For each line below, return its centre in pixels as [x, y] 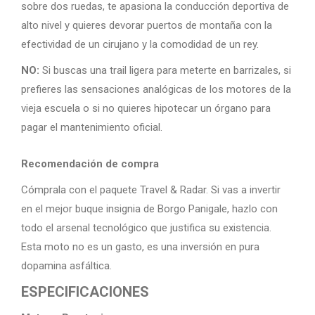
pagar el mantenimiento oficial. [92, 127]
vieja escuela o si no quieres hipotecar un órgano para [146, 108]
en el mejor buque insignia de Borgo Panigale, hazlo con [149, 209]
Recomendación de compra [90, 164]
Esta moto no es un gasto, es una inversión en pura [140, 247]
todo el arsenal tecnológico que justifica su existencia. [146, 228]
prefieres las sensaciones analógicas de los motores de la [156, 89]
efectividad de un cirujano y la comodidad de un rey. [140, 44]
